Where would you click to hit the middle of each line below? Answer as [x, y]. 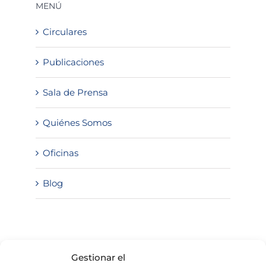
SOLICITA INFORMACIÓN [88, 246]
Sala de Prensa [75, 92]
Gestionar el [98, 257]
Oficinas [61, 153]
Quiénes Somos [77, 122]
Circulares [65, 31]
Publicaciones [73, 62]
